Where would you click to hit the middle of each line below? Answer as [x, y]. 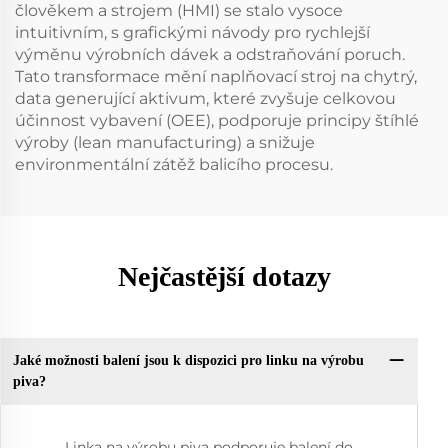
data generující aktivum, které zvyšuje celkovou [205, 98]
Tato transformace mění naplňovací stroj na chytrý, [216, 76]
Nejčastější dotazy [224, 276]
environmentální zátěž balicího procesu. [174, 164]
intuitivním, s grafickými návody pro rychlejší [192, 32]
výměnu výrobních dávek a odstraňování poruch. [210, 54]
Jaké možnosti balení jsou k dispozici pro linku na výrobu [188, 361]
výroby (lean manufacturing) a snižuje [165, 142]
